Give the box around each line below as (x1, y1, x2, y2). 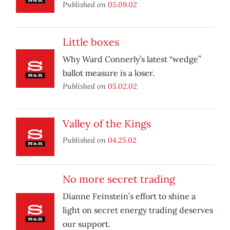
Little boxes (63, 35, 119, 49)
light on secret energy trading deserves (63, 205, 213, 216)
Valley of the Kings (63, 117, 151, 130)
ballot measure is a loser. (63, 68, 155, 79)
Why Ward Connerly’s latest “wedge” (63, 54, 201, 65)
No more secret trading (63, 172, 175, 186)
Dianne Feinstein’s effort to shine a (63, 191, 196, 202)
